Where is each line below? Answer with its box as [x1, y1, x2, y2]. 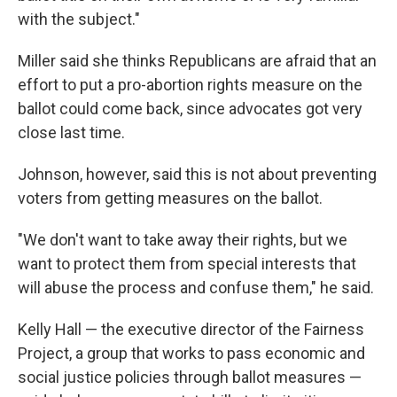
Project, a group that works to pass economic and [18, 344, 365, 362]
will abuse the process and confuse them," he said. [18, 278, 374, 297]
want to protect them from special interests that [18, 254, 356, 273]
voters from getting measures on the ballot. [18, 189, 323, 207]
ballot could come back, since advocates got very [18, 99, 362, 118]
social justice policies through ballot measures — [18, 368, 362, 386]
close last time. [18, 123, 125, 142]
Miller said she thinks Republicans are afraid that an [18, 51, 377, 70]
